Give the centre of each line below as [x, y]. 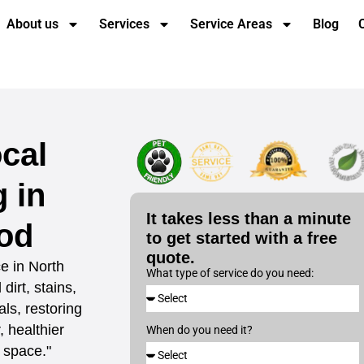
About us [33, 24]
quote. [171, 257]
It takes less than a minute [249, 218]
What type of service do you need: [230, 273]
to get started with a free [242, 238]
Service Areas [232, 24]
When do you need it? [199, 329]
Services [125, 24]
